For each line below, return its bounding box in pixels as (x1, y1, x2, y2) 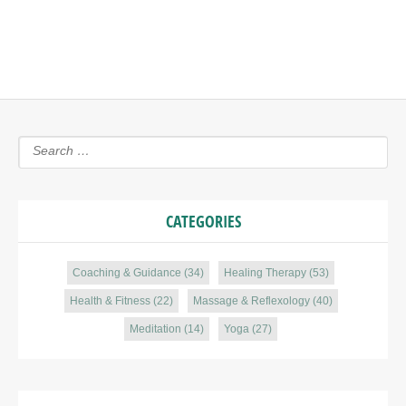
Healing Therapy (224, 266, 306, 279)
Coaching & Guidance (72, 266, 181, 279)
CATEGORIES (165, 210, 241, 232)
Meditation (130, 323, 181, 335)
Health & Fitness (69, 295, 150, 307)
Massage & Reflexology (192, 295, 310, 307)
